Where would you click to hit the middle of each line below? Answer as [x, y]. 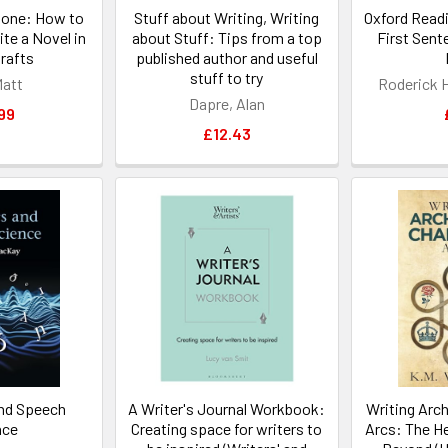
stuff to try [227, 78]
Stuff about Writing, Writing [227, 18]
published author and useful [226, 58]
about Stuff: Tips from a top [226, 38]
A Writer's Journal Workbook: [227, 409]
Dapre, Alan [226, 104]
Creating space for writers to [227, 429]
